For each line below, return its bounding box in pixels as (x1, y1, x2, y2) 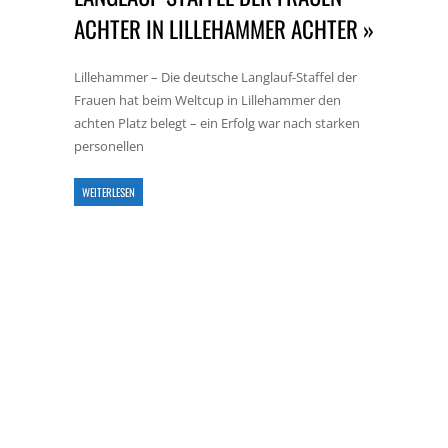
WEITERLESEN (82, 184, 135, 200)
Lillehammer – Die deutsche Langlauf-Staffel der (74, 68, 357, 86)
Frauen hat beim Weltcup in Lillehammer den (74, 91, 341, 109)
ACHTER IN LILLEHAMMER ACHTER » (74, 12, 374, 46)
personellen (74, 137, 144, 155)
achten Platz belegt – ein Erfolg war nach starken (74, 114, 360, 132)
